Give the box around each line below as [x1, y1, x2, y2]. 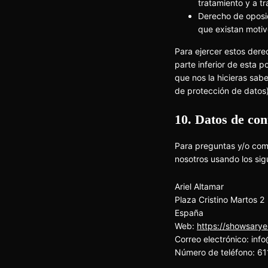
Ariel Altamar [175, 181, 224, 191]
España [175, 208, 203, 218]
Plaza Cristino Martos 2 [175, 194, 264, 205]
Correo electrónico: [175, 234, 251, 244]
